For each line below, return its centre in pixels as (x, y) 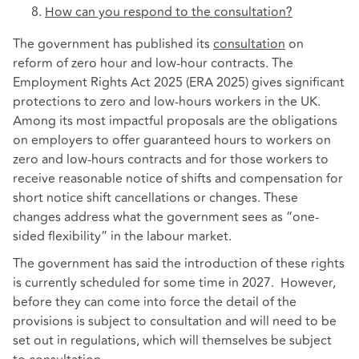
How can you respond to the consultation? (169, 12)
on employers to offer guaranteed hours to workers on (172, 141)
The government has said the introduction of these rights (179, 263)
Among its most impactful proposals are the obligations (175, 121)
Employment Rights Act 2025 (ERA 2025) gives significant (179, 83)
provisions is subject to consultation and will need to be (175, 321)
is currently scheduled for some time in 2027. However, (174, 282)
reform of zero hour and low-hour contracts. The (153, 64)
